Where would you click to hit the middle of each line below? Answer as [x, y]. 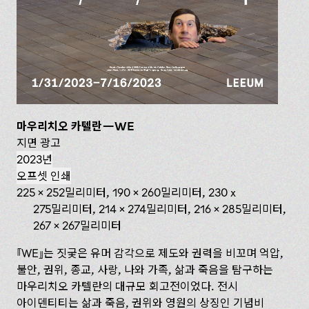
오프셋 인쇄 [44, 176]
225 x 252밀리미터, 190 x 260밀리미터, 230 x [126, 192]
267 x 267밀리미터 [77, 225]
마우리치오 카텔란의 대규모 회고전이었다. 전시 [127, 286]
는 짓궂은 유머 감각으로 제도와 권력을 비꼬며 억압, [163, 253]
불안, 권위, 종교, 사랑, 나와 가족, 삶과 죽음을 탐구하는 [145, 269]
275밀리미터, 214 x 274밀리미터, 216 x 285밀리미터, [160, 209]
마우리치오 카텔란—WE [75, 126]
